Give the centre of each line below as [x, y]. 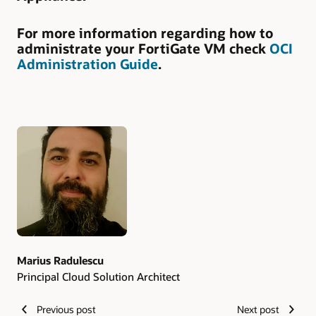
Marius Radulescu [60, 261]
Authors [43, 156]
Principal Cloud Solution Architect [98, 276]
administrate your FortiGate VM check [143, 49]
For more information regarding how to [145, 34]
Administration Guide [87, 65]
